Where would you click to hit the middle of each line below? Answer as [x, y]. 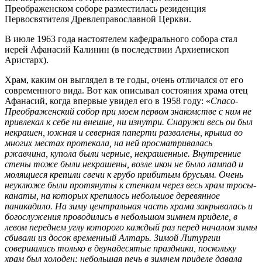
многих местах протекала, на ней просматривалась [108, 143]
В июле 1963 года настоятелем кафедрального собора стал [121, 39]
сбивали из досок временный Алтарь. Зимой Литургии [113, 237]
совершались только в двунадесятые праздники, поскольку [120, 248]
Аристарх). [27, 60]
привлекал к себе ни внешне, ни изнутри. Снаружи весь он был [129, 122]
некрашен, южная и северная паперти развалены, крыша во [124, 132]
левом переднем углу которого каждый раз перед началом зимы [131, 227]
